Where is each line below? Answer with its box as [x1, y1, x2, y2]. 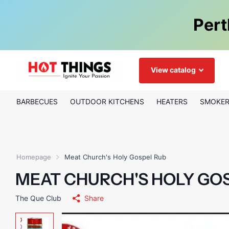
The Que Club [15, 194, 61, 203]
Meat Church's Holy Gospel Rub [64, 153, 166, 162]
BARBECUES [16, 97, 58, 106]
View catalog [150, 65, 197, 75]
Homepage [16, 153, 51, 162]
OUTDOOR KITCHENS [70, 97, 144, 106]
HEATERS [156, 97, 188, 106]
